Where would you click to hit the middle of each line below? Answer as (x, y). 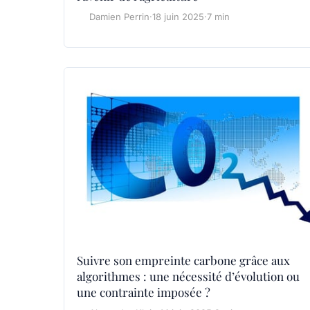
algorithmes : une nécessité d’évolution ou (188, 276)
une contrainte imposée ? (144, 292)
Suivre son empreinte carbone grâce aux (183, 260)
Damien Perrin (119, 16)
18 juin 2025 (178, 16)
